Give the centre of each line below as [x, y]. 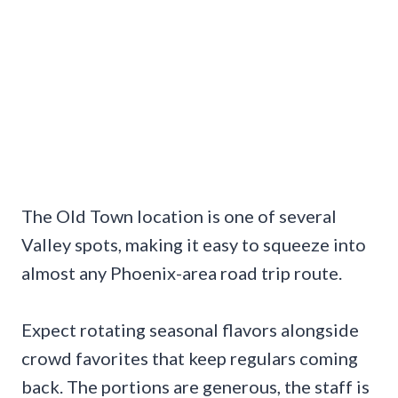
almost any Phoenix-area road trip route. [182, 273]
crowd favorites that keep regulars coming [190, 358]
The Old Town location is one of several [179, 216]
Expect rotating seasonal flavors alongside [190, 330]
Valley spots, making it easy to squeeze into [194, 245]
